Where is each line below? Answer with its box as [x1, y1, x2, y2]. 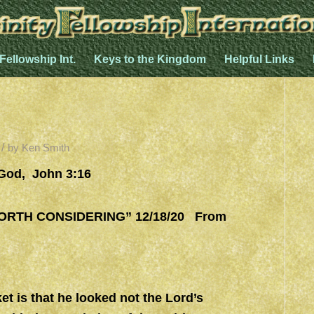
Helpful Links [224, 53, 294, 65]
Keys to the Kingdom [93, 53, 206, 65]
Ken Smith [22, 142, 69, 153]
